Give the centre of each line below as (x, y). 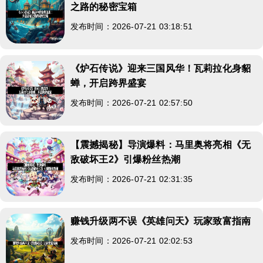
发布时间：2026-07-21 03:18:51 (131, 26)
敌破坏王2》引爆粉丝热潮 (125, 159)
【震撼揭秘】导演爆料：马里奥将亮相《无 (161, 144)
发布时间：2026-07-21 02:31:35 (131, 179)
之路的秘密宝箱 (104, 6)
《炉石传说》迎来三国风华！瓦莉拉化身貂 (161, 68)
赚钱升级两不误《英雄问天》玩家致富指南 (161, 221)
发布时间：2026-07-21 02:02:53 (131, 240)
